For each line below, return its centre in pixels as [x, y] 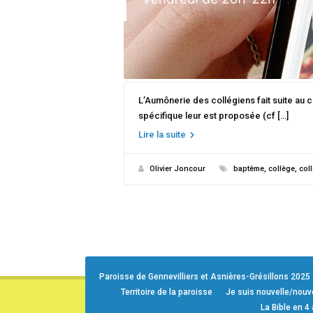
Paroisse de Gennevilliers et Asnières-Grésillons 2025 [205, 277]
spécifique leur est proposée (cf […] [213, 116]
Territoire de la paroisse [166, 292]
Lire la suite [163, 134]
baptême [249, 169]
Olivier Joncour [177, 169]
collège [282, 169]
